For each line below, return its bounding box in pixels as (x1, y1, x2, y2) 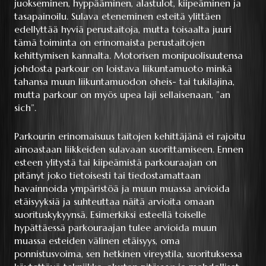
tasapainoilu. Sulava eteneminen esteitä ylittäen (14, 9, 221, 22)
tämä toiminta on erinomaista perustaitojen (14, 36, 205, 48)
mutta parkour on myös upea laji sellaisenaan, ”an (14, 88, 230, 100)
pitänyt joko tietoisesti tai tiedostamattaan (14, 169, 201, 181)
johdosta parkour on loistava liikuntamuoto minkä (14, 62, 232, 74)
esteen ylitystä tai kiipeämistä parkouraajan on (14, 156, 217, 168)
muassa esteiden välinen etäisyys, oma (14, 234, 180, 246)
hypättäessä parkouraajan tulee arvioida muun (14, 221, 217, 233)
